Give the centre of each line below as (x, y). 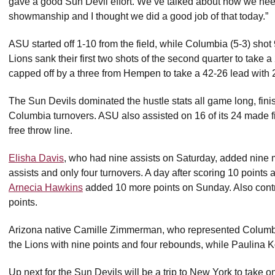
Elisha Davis (36, 158)
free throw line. (41, 130)
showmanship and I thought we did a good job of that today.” (138, 16)
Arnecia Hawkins (46, 187)
